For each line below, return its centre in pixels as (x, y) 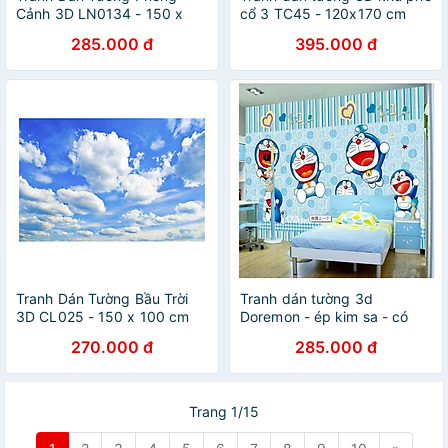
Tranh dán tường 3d (306, 298)
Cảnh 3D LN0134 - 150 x (100, 13)
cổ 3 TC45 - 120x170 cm (323, 13)
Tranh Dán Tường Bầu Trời (102, 298)
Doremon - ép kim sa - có (324, 316)
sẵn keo (266, 334)
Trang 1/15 (224, 411)
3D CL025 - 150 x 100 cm (103, 316)
